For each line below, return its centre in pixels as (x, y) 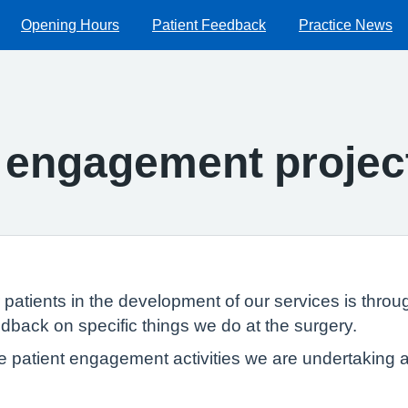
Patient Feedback (209, 25)
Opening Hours (70, 25)
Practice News (346, 25)
